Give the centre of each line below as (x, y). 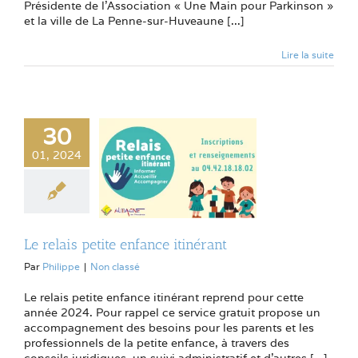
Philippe (61, 266)
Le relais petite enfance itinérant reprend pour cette (164, 297)
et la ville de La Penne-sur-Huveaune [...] (134, 21)
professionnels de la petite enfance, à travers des (157, 342)
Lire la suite (308, 55)
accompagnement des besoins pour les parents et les (169, 327)
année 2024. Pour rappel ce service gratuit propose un (172, 312)
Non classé (115, 266)
